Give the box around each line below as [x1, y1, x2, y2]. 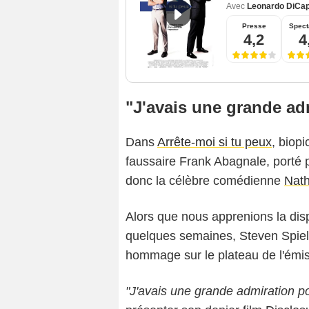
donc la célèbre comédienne [126, 174, 284, 188]
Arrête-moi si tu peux [157, 135, 272, 150]
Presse [241, 22, 266, 30]
